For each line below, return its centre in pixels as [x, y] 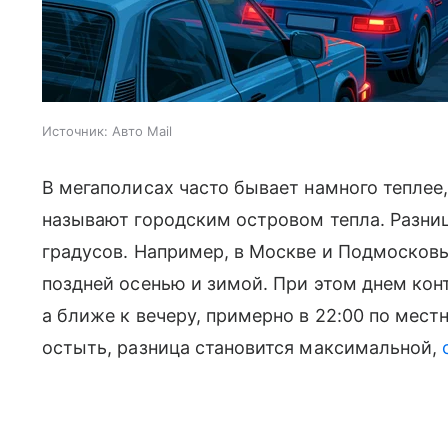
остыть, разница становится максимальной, [242, 347]
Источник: [75, 131]
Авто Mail [142, 131]
